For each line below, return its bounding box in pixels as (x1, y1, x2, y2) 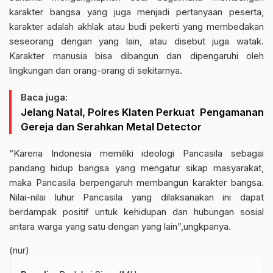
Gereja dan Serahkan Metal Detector (21, 120, 202, 133)
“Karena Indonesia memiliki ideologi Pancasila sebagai (9, 147, 264, 159)
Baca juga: (21, 91, 68, 103)
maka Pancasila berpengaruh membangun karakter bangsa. (9, 176, 264, 188)
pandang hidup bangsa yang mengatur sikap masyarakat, (9, 161, 264, 174)
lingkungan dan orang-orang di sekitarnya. (9, 64, 182, 76)
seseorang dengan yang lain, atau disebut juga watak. (9, 35, 264, 47)
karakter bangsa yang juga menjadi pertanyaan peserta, (9, 5, 264, 18)
